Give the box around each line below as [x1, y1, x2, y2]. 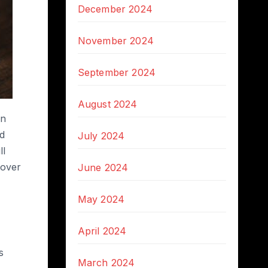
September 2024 [77, 66, 156, 78]
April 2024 [77, 225, 127, 237]
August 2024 [77, 98, 138, 110]
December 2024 [77, 3, 153, 15]
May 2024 [77, 193, 125, 205]
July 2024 [77, 130, 125, 142]
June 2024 [77, 162, 129, 173]
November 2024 [77, 35, 154, 47]
